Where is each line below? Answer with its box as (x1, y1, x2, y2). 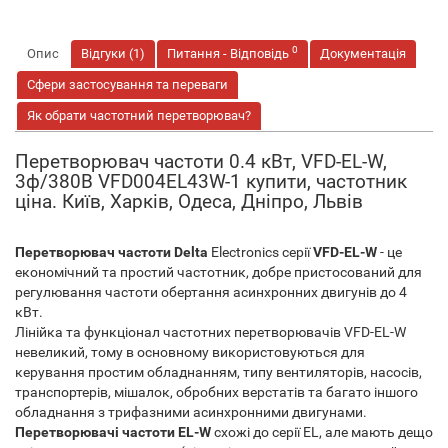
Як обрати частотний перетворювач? (27, 108, 251, 123)
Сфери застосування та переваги (27, 77, 228, 92)
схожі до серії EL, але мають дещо (211, 424, 433, 440)
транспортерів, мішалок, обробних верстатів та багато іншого (15, 384, 418, 400)
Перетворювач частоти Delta (15, 244, 208, 260)
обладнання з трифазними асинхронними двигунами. (15, 404, 367, 420)
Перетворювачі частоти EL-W (15, 424, 211, 440)
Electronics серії (208, 244, 313, 260)
